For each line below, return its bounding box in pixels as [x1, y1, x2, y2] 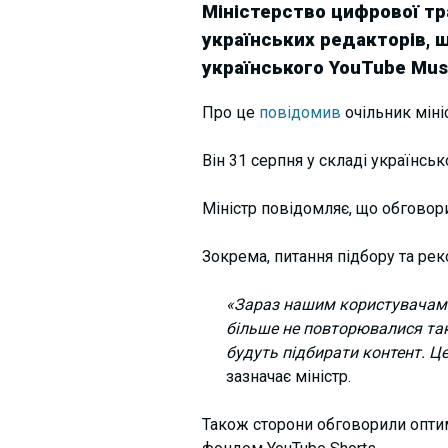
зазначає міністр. [225, 366, 351, 386]
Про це [201, 102, 259, 122]
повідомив [258, 102, 341, 122]
